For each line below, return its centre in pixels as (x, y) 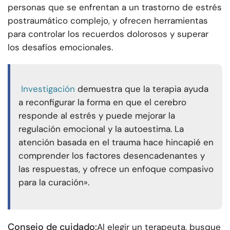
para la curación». (54, 183)
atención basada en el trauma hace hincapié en (116, 142)
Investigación (48, 89)
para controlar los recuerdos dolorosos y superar (108, 34)
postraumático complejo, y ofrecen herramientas (108, 21)
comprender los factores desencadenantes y (112, 156)
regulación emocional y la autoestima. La (101, 129)
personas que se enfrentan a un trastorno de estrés (115, 7)
